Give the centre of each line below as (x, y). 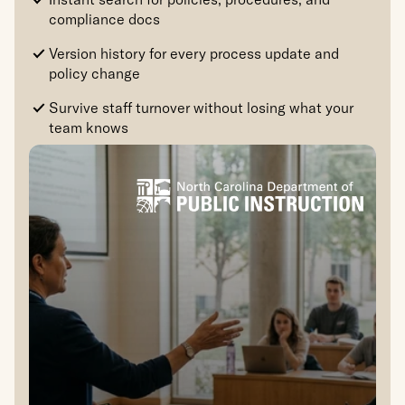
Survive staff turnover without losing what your (201, 108)
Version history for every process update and (194, 53)
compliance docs (104, 19)
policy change (94, 73)
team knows (89, 127)
